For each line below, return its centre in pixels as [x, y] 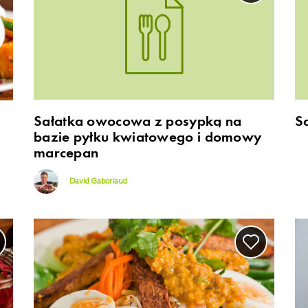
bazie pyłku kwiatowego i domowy [148, 137]
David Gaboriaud [97, 182]
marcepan [66, 153]
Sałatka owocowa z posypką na [138, 121]
